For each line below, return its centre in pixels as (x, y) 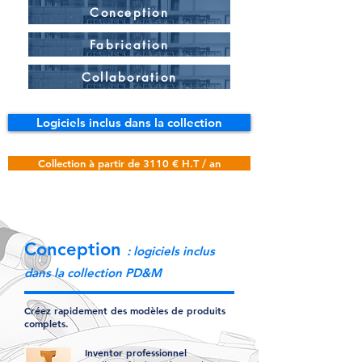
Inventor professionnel (136, 352)
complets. (46, 323)
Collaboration (129, 77)
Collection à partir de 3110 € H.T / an (129, 163)
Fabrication (129, 44)
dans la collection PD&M (93, 273)
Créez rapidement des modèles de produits (125, 310)
